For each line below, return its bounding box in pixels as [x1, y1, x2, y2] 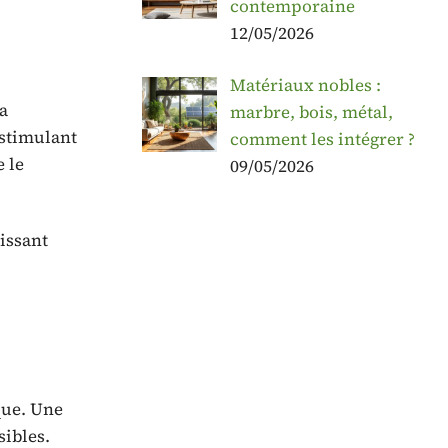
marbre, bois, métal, [229, 100, 393, 125]
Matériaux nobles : [229, 73, 381, 98]
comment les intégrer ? [229, 127, 415, 152]
